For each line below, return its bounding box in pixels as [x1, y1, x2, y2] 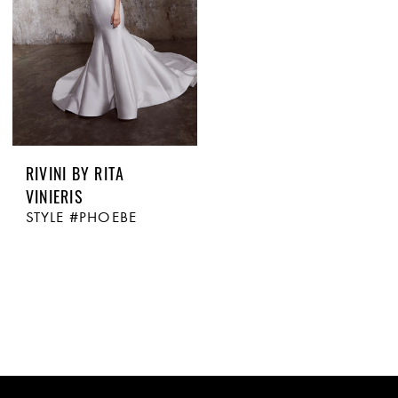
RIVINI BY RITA [25, 161, 125, 185]
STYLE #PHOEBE [25, 207, 138, 227]
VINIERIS [25, 184, 83, 208]
